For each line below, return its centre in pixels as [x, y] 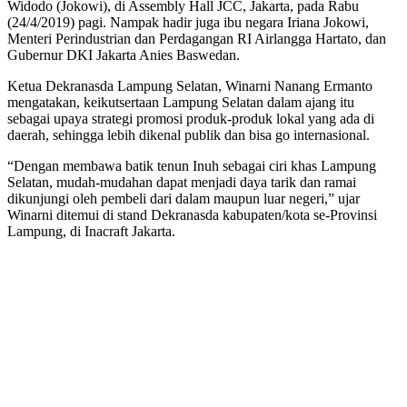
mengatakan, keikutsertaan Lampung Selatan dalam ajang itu [181, 102]
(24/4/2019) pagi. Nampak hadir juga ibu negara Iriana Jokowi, [188, 22]
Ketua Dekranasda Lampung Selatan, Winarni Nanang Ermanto [190, 85]
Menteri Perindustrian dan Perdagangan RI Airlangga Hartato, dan [197, 38]
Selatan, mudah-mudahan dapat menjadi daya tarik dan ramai [182, 182]
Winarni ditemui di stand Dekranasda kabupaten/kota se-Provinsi [192, 214]
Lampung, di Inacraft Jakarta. [91, 231]
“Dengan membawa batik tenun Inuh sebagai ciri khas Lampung [192, 165]
